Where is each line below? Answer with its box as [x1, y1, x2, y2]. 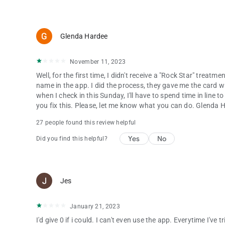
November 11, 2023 [70, 58, 126, 65]
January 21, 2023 [70, 203, 120, 210]
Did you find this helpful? [36, 135, 107, 142]
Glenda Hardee [60, 32, 108, 40]
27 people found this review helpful [36, 119, 136, 126]
